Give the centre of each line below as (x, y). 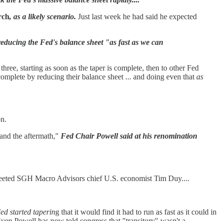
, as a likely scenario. (43, 17)
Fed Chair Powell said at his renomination (129, 136)
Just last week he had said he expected (136, 17)
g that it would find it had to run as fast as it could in (136, 212)
